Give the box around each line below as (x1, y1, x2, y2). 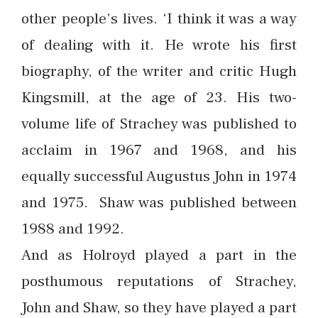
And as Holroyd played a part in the (21, 245, 297, 265)
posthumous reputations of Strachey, (21, 271, 297, 291)
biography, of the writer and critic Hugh (21, 61, 297, 81)
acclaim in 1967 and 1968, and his (21, 140, 297, 160)
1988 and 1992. (21, 219, 124, 238)
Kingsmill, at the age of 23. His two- (21, 87, 297, 107)
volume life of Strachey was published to (21, 114, 297, 133)
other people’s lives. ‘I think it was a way (21, 9, 297, 28)
